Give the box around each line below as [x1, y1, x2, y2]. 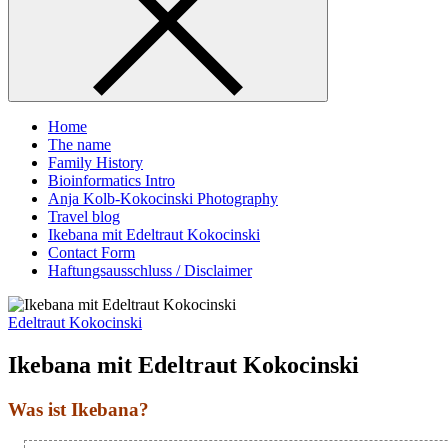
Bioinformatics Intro [48, 172, 175, 189]
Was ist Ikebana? [8, 398, 149, 420]
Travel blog [48, 208, 120, 225]
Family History [48, 154, 143, 171]
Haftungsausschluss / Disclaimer [48, 262, 252, 279]
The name [48, 136, 111, 153]
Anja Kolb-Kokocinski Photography [48, 190, 278, 207]
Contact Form [48, 244, 135, 261]
